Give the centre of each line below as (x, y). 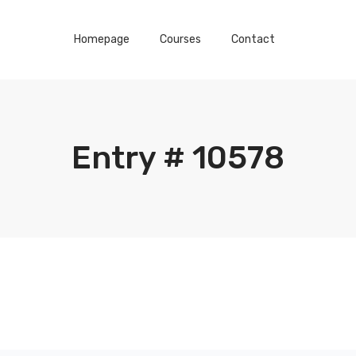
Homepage (101, 39)
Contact (253, 39)
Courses (180, 39)
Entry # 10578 (178, 158)
